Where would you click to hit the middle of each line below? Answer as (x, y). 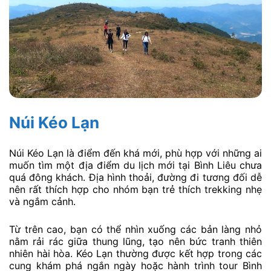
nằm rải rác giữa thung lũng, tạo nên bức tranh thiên (135, 241)
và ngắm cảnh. (42, 201)
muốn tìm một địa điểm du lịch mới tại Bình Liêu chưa (135, 165)
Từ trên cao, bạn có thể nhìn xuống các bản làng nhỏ (135, 229)
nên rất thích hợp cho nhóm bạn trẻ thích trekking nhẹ (135, 189)
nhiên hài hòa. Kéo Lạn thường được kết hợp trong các (135, 253)
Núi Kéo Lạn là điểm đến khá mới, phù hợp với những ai (135, 153)
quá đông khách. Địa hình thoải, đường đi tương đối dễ (135, 177)
